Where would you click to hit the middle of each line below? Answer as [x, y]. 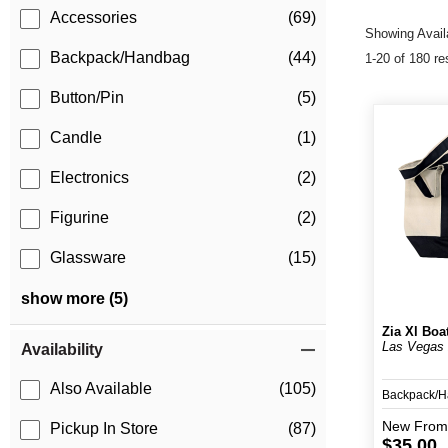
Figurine [79, 218]
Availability [62, 350]
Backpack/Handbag [120, 58]
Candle [76, 138]
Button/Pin [87, 98]
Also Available [101, 389]
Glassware [88, 258]
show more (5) [74, 299]
